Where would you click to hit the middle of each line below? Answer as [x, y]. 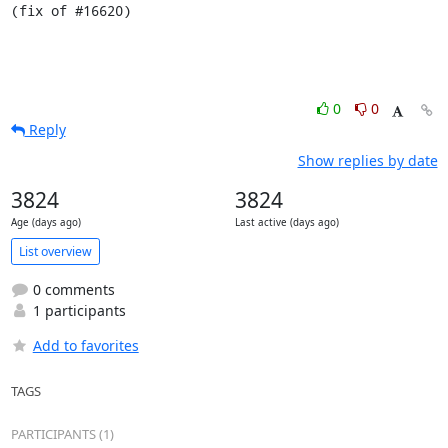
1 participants [77, 310]
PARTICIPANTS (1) [62, 434]
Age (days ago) [45, 222]
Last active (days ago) [286, 222]
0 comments [71, 289]
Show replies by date [367, 160]
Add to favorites [85, 345]
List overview [55, 251]
